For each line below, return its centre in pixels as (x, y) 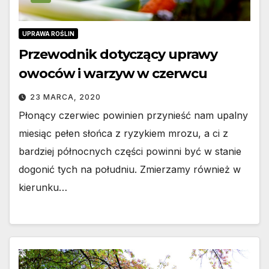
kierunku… (43, 188)
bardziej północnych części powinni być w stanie (130, 152)
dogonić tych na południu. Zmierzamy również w (130, 170)
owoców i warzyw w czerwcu (113, 74)
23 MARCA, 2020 (65, 97)
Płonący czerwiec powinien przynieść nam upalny (133, 116)
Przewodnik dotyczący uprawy (118, 55)
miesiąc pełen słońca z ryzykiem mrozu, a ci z (123, 134)
